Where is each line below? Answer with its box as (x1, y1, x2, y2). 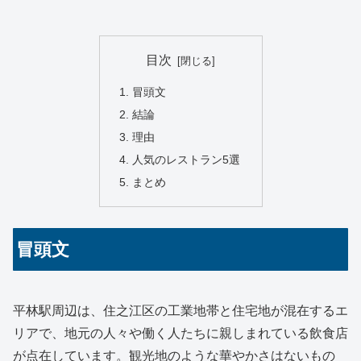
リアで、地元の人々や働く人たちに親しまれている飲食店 (13, 326, 348, 340)
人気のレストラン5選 (131, 152, 240, 166)
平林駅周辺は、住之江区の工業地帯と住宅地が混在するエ (13, 303, 348, 317)
